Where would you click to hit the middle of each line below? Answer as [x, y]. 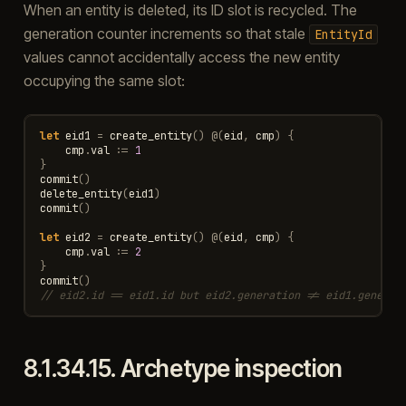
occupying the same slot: [104, 80]
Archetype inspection [231, 368]
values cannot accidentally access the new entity [181, 57]
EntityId [343, 34]
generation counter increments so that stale [166, 33]
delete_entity [81, 193]
